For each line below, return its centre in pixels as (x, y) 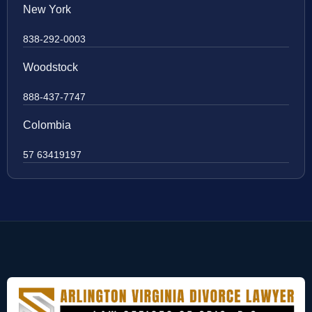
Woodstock (50, 68)
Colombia (47, 125)
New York (47, 10)
